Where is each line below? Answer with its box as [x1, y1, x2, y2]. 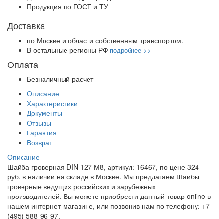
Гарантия [27, 128, 57, 138]
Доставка [7, 19, 45, 32]
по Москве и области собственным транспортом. [27, 35, 183, 45]
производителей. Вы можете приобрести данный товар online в [7, 191, 211, 201]
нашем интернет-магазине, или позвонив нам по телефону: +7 [7, 201, 210, 211]
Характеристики [27, 98, 78, 109]
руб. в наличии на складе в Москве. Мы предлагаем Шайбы [7, 172, 199, 182]
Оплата [7, 58, 38, 71]
